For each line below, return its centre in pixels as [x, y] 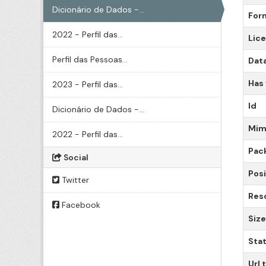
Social [75, 157]
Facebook [80, 205]
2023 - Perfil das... [88, 84]
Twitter [74, 180]
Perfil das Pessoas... [90, 59]
